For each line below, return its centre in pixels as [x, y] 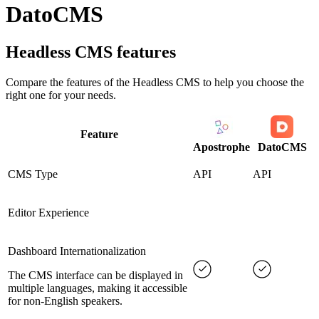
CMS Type [33, 174]
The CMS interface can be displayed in [95, 276]
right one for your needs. [61, 95]
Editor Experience [48, 213]
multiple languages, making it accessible [98, 288]
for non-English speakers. [65, 301]
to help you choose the [252, 83]
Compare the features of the [69, 83]
